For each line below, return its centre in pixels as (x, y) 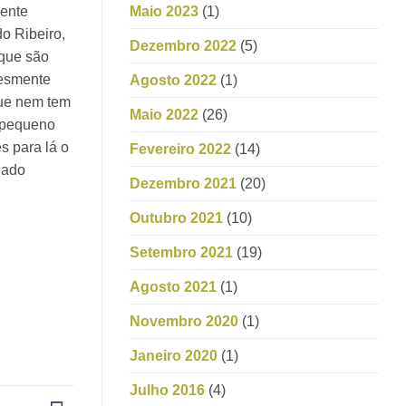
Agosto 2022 (173, 80)
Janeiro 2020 (174, 355)
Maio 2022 (164, 114)
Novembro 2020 (184, 321)
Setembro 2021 (181, 252)
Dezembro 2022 (183, 45)
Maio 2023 (164, 11)
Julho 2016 (167, 390)
